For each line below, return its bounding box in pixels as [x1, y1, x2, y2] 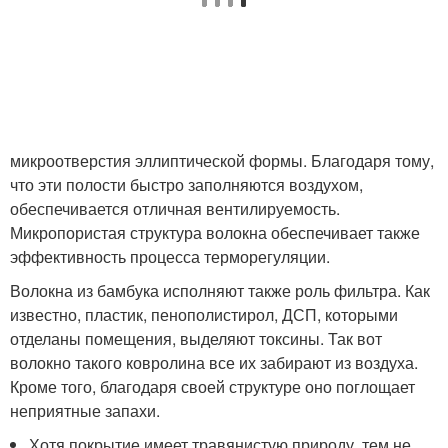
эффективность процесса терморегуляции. [10, 245, 330, 268]
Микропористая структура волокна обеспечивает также [10, 221, 420, 244]
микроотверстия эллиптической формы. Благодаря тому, [10, 149, 434, 172]
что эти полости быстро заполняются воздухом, [10, 173, 363, 196]
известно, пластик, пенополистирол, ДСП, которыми [10, 303, 398, 326]
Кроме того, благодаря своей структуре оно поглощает [10, 375, 415, 398]
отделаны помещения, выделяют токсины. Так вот [10, 327, 382, 350]
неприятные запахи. [10, 399, 160, 422]
